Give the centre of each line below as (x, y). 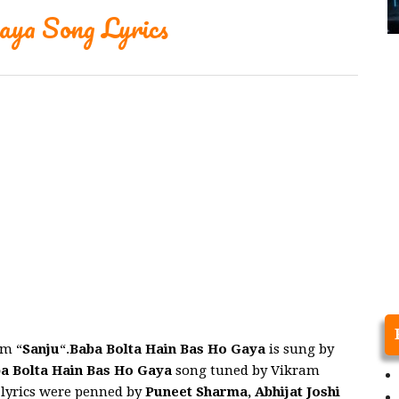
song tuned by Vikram (247, 371)
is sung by (301, 350)
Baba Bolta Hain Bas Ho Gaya (167, 350)
